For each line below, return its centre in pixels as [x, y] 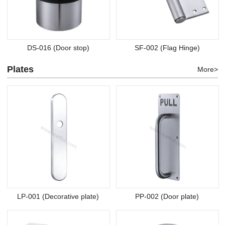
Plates [20, 70]
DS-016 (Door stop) [58, 48]
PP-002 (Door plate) [167, 197]
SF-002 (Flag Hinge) [167, 48]
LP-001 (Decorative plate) [58, 197]
